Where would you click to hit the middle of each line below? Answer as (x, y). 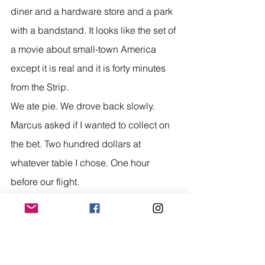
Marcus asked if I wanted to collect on (91, 125)
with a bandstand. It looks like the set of (94, 30)
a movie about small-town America (85, 49)
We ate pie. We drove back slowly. (83, 106)
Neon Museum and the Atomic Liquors (93, 238)
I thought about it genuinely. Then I (84, 200)
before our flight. (45, 181)
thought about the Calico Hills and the (92, 219)
